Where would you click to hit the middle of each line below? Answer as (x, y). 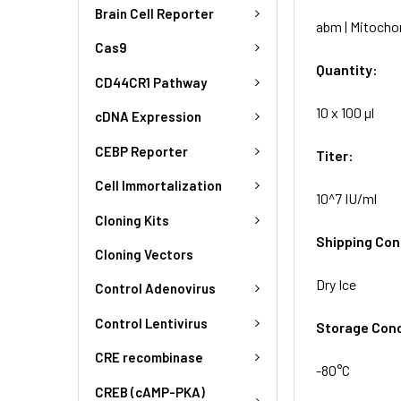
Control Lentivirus (151, 323)
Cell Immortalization (158, 186)
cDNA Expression (148, 117)
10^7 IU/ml (347, 198)
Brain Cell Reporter (154, 13)
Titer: (335, 155)
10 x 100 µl (346, 112)
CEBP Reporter (141, 151)
